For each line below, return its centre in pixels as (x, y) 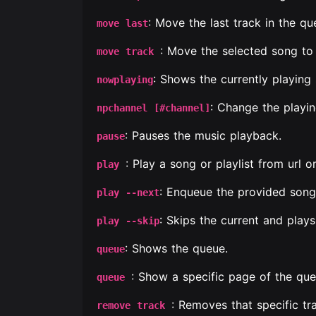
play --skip (128, 221)
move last (122, 23)
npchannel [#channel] (153, 108)
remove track (134, 305)
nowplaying (125, 80)
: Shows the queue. (176, 248)
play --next (128, 193)
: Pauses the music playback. (203, 135)
